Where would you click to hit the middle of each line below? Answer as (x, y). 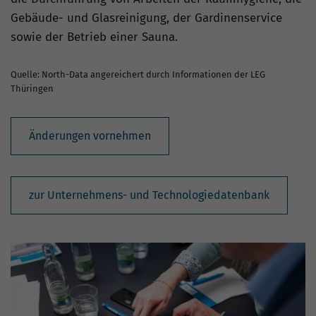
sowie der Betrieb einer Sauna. (94, 37)
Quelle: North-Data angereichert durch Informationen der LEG (138, 74)
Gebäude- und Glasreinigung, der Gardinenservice (146, 18)
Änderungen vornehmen (90, 136)
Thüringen (32, 89)
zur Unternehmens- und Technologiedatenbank (149, 195)
